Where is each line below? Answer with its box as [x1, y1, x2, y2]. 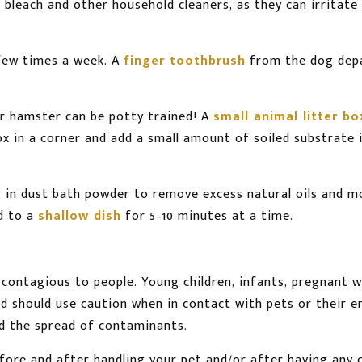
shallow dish [38, 205, 121, 228]
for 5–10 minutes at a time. [121, 205, 293, 228]
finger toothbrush [124, 50, 246, 73]
